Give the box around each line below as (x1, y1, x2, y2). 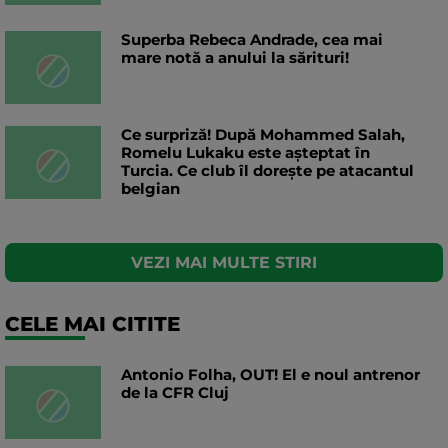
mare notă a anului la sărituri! (121, 48, 349, 68)
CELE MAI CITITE (5, 312, 180, 337)
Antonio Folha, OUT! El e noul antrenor (121, 365, 420, 385)
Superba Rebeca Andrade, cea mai (121, 30, 383, 50)
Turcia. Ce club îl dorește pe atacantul (121, 161, 414, 181)
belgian (121, 179, 180, 199)
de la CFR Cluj (121, 383, 229, 403)
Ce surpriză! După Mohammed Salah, (121, 125, 405, 145)
